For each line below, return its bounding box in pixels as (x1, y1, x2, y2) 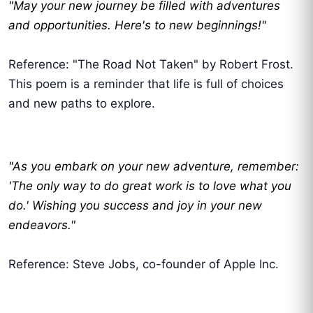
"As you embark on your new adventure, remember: (8, 159, 299, 174)
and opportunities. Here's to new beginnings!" (8, 18, 266, 33)
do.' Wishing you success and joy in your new (8, 198, 262, 213)
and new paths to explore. (8, 96, 155, 111)
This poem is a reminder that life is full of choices (8, 77, 284, 92)
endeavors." (8, 218, 75, 233)
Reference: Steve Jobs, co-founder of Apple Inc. (8, 257, 279, 272)
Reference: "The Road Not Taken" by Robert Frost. (8, 57, 293, 72)
